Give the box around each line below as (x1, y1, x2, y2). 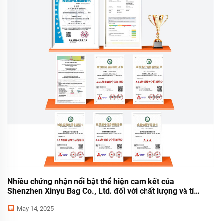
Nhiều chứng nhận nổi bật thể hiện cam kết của (7, 177, 174, 186)
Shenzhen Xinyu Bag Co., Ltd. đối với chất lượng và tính (7, 186, 203, 196)
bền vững (7, 196, 40, 206)
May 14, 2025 (15, 205, 54, 213)
